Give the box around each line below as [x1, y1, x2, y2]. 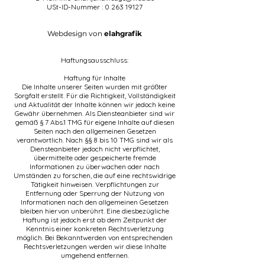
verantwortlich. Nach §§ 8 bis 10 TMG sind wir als [17, 135, 173, 144]
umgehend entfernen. [60, 251, 129, 260]
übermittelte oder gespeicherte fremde [33, 153, 156, 162]
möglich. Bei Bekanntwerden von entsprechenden [17, 233, 173, 242]
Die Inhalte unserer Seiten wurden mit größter [22, 82, 167, 91]
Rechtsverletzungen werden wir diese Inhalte [23, 242, 166, 251]
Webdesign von [47, 29, 104, 38]
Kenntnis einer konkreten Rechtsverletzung [25, 224, 164, 233]
